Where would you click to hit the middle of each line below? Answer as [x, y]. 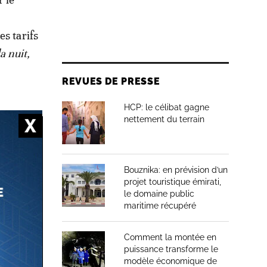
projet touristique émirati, [173, 182]
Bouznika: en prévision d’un [176, 170]
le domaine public [159, 194]
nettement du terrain [164, 119]
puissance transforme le [171, 249]
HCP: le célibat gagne [167, 107]
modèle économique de [170, 261]
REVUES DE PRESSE [111, 81]
